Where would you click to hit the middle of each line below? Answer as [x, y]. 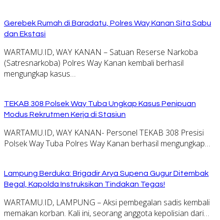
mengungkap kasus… [40, 73]
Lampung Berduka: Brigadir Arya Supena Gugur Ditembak [106, 173]
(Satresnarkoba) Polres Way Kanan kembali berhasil [94, 63]
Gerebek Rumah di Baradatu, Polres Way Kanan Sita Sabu [108, 23]
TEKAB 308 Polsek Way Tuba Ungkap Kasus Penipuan [100, 103]
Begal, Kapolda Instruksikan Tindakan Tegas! [84, 184]
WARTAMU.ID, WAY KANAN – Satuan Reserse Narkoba [101, 52]
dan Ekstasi [25, 34]
